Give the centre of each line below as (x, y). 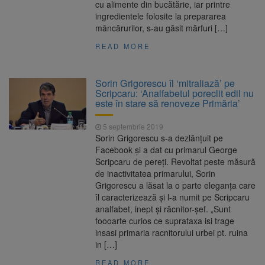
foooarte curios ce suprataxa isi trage (165, 221)
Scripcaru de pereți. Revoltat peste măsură (176, 162)
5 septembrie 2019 (132, 127)
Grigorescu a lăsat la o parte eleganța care (176, 185)
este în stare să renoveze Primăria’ (168, 104)
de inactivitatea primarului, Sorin (156, 174)
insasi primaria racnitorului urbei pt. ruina (172, 233)
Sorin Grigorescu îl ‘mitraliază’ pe (165, 83)
